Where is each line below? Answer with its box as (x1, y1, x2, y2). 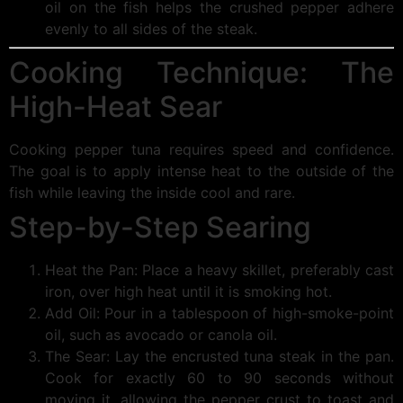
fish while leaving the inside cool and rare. (9, 184, 295, 201)
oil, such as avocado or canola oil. (45, 326, 277, 344)
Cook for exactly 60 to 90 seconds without (45, 369, 394, 387)
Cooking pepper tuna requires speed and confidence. (9, 140, 394, 158)
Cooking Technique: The (9, 55, 394, 90)
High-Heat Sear (9, 89, 222, 124)
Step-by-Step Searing (9, 210, 311, 245)
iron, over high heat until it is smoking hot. (45, 282, 332, 300)
